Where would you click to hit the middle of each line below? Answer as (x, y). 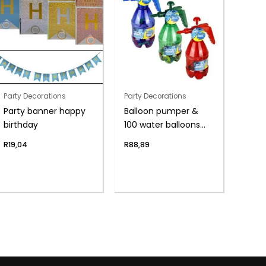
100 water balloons (162, 125)
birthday (21, 125)
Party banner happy (45, 111)
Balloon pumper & (161, 111)
